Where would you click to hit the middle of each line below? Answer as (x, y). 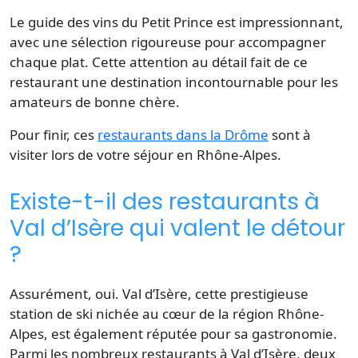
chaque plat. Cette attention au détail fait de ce (159, 62)
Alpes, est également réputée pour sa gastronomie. (173, 333)
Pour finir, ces (54, 134)
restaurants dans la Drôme (183, 134)
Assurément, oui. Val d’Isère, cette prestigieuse (159, 293)
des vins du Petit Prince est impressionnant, (204, 22)
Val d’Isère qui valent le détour (177, 228)
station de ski (51, 313)
